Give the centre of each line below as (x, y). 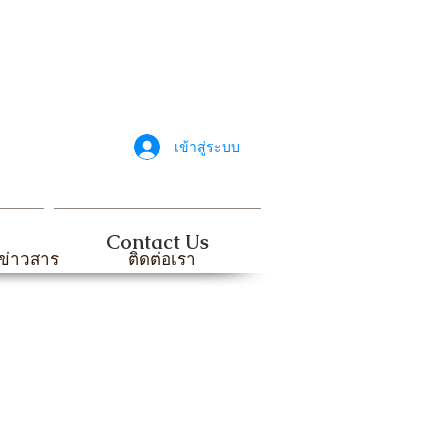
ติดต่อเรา (162, 259)
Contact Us (157, 242)
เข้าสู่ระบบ (207, 146)
